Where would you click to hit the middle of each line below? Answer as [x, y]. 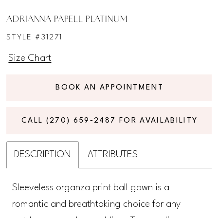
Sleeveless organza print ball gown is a [91, 188]
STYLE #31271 [35, 37]
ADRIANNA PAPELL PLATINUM [67, 19]
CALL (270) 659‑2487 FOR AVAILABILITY [110, 120]
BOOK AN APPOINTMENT [109, 88]
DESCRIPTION [43, 155]
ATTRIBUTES [113, 155]
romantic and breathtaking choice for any [97, 205]
